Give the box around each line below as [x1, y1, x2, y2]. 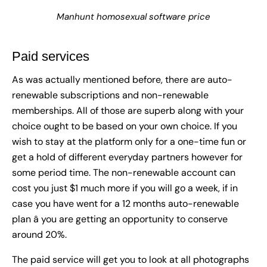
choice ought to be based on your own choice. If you [12, 120, 237, 133]
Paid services [12, 49, 89, 64]
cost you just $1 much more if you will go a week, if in [12, 182, 238, 195]
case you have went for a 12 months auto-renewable [12, 197, 239, 210]
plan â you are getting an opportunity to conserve [12, 213, 228, 226]
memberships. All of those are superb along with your [12, 104, 244, 117]
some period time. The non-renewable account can [12, 166, 235, 179]
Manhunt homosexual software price [57, 11, 210, 23]
